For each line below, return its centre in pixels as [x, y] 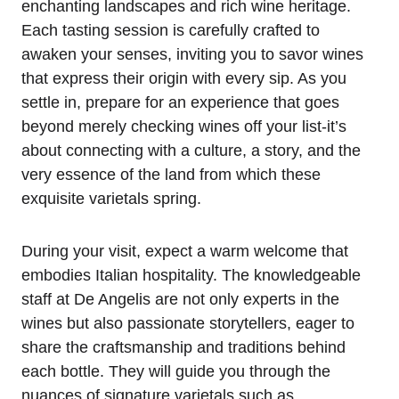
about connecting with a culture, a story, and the [191, 151]
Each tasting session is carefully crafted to [171, 31]
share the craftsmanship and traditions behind [183, 348]
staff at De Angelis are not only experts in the [180, 300]
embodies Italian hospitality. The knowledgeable [191, 276]
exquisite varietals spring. [111, 199]
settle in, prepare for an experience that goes [180, 103]
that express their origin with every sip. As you [184, 79]
